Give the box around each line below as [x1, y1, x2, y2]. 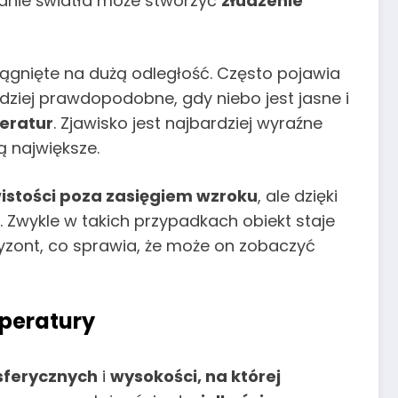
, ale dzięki [258, 184, 338, 207]
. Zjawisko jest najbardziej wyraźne [53, 111, 322, 134]
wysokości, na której [110, 365, 281, 388]
